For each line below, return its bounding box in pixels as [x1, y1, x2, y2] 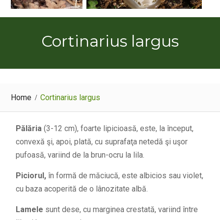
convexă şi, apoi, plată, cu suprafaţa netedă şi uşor [15, 137, 188, 146]
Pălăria [15, 123, 42, 133]
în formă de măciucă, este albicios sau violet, [46, 170, 203, 180]
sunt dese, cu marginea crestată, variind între [45, 204, 198, 214]
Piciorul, [15, 170, 46, 180]
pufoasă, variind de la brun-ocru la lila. [15, 150, 144, 160]
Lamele [15, 204, 45, 214]
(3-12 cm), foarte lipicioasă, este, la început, [41, 123, 193, 133]
